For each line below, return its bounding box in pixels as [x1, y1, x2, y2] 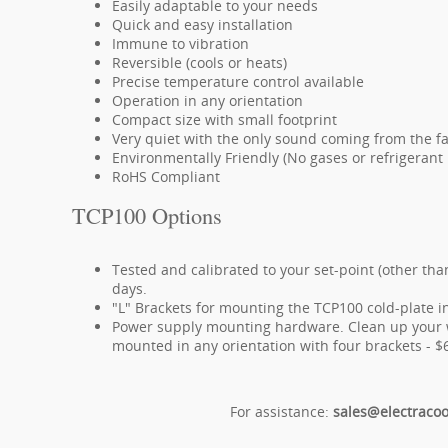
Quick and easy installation [112, 14, 293, 34]
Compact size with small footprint [112, 109, 337, 129]
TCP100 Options [72, 199, 222, 230]
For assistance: [229, 401, 333, 421]
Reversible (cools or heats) [112, 52, 287, 72]
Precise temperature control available [112, 71, 364, 91]
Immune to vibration [112, 33, 249, 53]
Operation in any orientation [112, 90, 303, 110]
